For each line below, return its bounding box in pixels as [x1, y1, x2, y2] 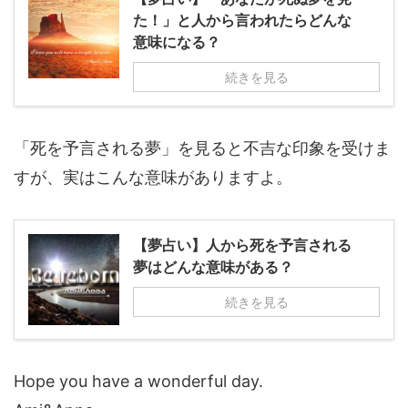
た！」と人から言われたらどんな [133, 10, 352, 29]
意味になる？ [133, 32, 220, 51]
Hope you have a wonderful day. [14, 371, 263, 391]
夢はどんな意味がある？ [133, 257, 293, 276]
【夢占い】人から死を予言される [133, 235, 352, 254]
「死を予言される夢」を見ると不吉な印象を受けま [14, 138, 391, 158]
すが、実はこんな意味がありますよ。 [14, 167, 292, 187]
